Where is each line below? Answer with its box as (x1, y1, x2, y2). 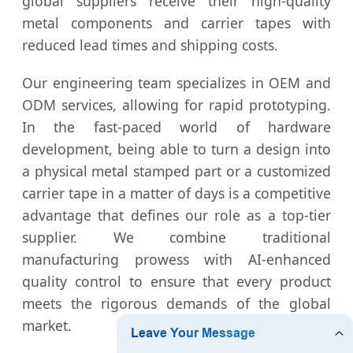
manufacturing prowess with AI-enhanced (22, 250, 331, 269)
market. (22, 316, 72, 336)
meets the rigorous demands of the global (22, 294, 331, 314)
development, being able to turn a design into (22, 139, 331, 159)
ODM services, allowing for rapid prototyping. (22, 95, 331, 115)
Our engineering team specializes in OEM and (22, 73, 331, 93)
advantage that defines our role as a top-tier (22, 206, 331, 225)
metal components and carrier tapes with (22, 13, 331, 33)
